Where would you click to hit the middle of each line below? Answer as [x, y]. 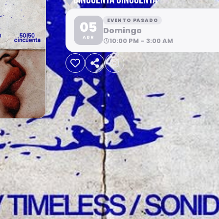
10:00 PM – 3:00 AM [141, 41]
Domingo [122, 30]
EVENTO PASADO [133, 20]
